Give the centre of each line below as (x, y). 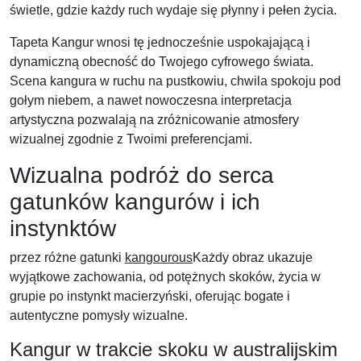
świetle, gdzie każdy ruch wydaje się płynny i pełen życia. (173, 10)
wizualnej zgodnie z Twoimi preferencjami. (131, 139)
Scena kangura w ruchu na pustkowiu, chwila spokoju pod (175, 81)
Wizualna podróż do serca (142, 176)
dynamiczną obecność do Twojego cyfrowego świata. (162, 62)
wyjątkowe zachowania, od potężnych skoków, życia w (165, 277)
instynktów (63, 229)
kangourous (159, 258)
